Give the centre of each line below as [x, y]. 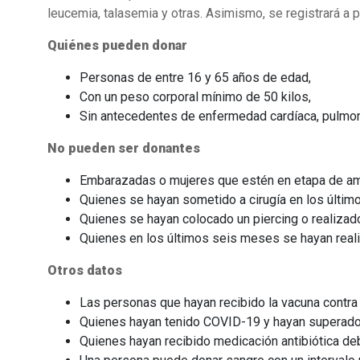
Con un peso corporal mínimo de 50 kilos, [195, 97]
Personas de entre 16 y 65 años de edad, [195, 78]
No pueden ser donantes [123, 149]
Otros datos [84, 271]
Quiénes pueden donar [117, 46]
